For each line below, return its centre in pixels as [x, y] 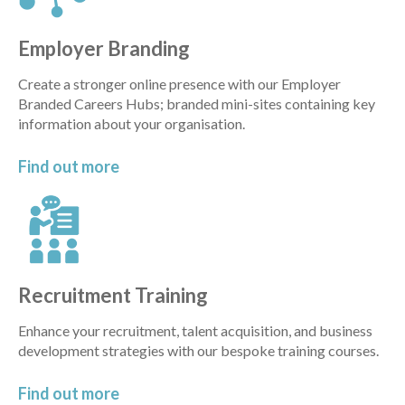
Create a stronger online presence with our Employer [179, 84]
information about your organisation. [132, 124]
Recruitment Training [113, 295]
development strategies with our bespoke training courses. [198, 350]
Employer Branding [104, 49]
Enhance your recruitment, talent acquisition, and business [195, 330]
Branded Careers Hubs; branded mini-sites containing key [197, 104]
